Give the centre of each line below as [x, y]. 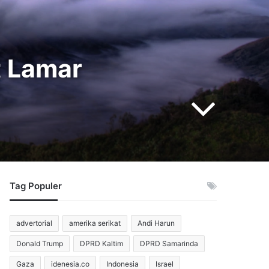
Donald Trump [40, 243]
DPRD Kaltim [102, 243]
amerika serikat [95, 223]
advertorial [35, 223]
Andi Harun [156, 223]
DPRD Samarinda [169, 243]
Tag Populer [36, 186]
